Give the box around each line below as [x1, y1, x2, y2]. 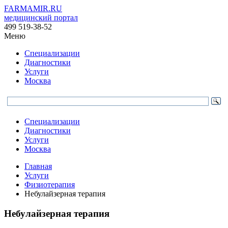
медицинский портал [4, 13, 78, 22]
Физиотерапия [24, 180, 75, 189]
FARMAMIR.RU [4, 4, 62, 13]
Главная [24, 162, 52, 170]
